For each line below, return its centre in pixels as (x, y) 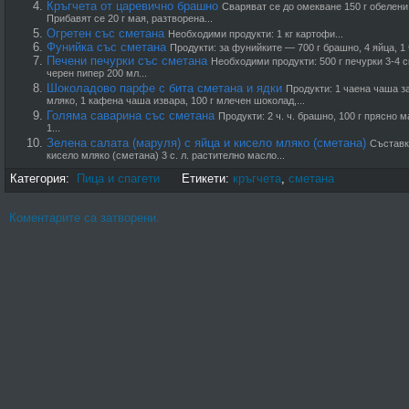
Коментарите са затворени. (84, 218)
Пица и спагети (118, 178)
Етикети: (196, 178)
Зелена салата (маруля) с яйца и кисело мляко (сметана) (206, 143)
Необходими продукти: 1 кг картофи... (256, 34)
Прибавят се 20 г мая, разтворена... (130, 20)
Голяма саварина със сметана (131, 115)
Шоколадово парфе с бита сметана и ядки (164, 88)
